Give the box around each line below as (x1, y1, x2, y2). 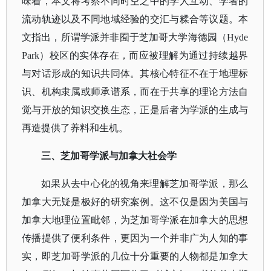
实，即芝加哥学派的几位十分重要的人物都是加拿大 (22, 251, 249, 261)
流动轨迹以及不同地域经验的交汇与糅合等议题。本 (22, 14, 249, 24)
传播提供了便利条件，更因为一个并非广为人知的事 (22, 233, 249, 243)
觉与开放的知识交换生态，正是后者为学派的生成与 (22, 105, 249, 115)
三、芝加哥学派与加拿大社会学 (41, 151, 177, 161)
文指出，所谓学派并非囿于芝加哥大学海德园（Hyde (22, 32, 249, 42)
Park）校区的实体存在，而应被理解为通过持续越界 (22, 50, 249, 60)
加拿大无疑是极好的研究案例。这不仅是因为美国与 (22, 197, 249, 207)
